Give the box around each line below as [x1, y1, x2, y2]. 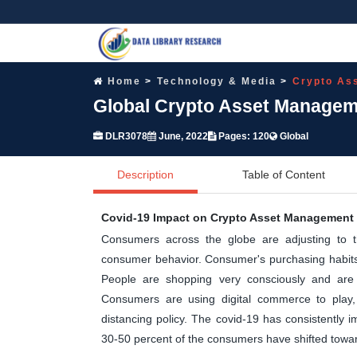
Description [117, 167, 174, 181]
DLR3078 [103, 130, 147, 142]
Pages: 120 [216, 130, 269, 142]
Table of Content [242, 167, 325, 181]
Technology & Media [157, 75, 277, 87]
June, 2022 [156, 130, 208, 142]
